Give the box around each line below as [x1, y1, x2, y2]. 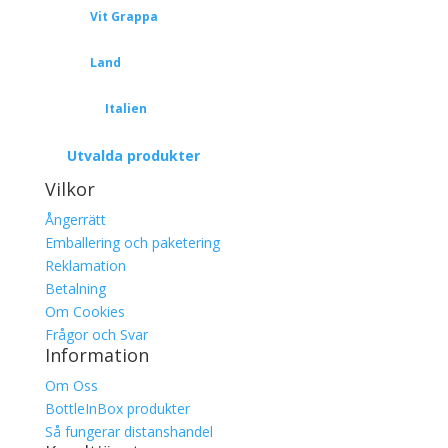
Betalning [44, 279, 106, 298]
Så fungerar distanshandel [44, 422, 213, 441]
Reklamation [44, 256, 126, 275]
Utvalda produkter [66, 146, 200, 165]
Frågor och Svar [44, 325, 148, 344]
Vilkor [44, 177, 95, 201]
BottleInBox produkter [44, 399, 190, 418]
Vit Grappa [89, 8, 158, 25]
